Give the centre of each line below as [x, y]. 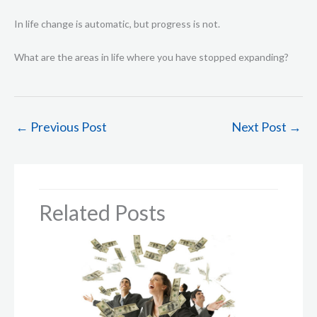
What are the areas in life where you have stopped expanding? [151, 57]
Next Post [260, 126]
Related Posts [102, 212]
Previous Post [68, 126]
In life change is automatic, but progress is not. [117, 24]
